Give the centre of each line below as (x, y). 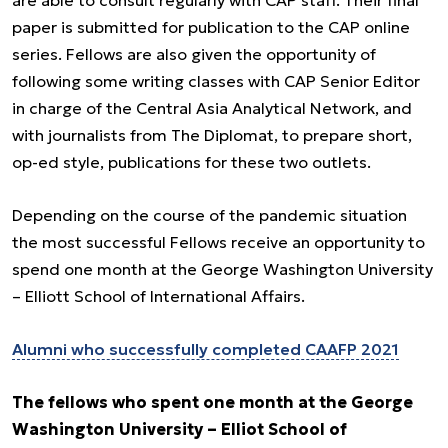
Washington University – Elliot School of (179, 429)
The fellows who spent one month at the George (212, 402)
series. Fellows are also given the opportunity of (194, 54)
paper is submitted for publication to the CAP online (211, 27)
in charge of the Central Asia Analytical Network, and (212, 108)
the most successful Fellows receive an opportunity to (218, 242)
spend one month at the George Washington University (222, 269)
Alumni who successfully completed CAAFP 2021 (205, 349)
